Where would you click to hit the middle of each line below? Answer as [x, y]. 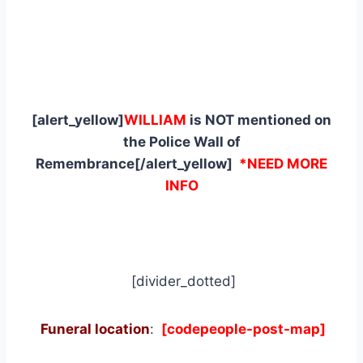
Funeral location [95, 329]
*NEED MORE [283, 163]
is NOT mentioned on [259, 120]
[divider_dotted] [181, 281]
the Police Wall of [181, 141]
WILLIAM [155, 120]
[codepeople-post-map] [242, 329]
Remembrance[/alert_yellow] [137, 163]
